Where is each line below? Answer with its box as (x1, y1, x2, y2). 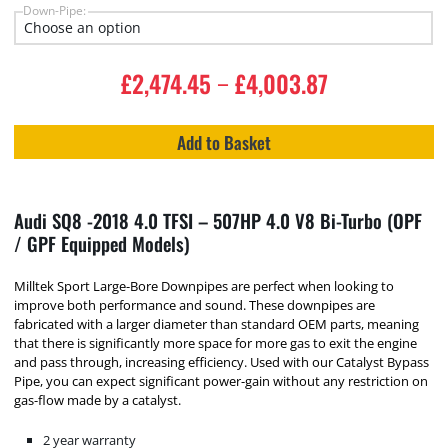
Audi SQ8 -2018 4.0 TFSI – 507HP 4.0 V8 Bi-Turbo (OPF (14, 207, 423, 235)
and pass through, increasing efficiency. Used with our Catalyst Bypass (14, 352, 430, 371)
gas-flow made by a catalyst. (14, 390, 182, 409)
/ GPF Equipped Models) (14, 230, 191, 258)
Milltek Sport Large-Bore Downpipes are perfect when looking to (14, 276, 395, 295)
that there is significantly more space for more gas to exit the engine (14, 333, 418, 352)
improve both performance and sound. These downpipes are (14, 295, 376, 314)
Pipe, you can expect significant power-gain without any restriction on (14, 371, 429, 390)
